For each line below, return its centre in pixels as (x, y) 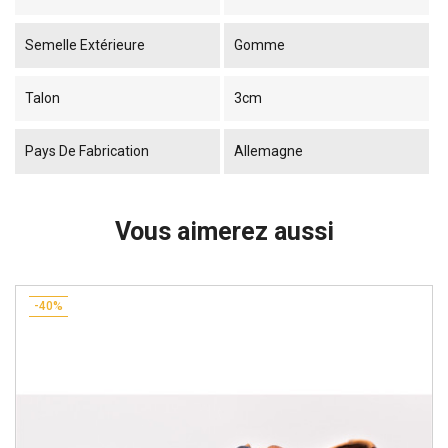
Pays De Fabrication (87, 151)
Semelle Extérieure (85, 45)
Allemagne (268, 151)
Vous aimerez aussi (224, 232)
